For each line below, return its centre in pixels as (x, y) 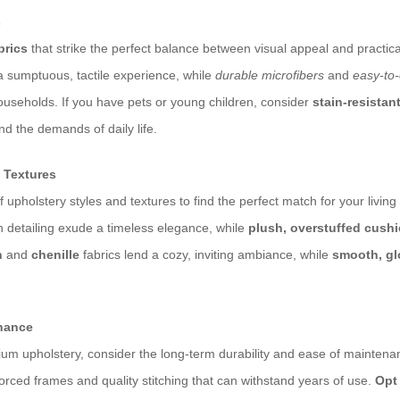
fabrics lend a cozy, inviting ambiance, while (206, 255)
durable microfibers (270, 75)
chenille (55, 255)
